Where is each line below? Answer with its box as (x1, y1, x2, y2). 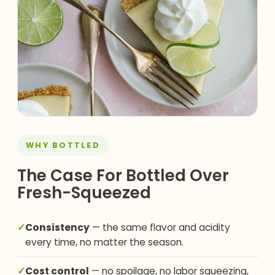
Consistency (25, 221, 90, 234)
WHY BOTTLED (26, 140, 100, 151)
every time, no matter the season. (25, 236, 184, 249)
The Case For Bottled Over (17, 165, 229, 187)
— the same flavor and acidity (90, 221, 230, 234)
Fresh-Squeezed (17, 182, 151, 204)
